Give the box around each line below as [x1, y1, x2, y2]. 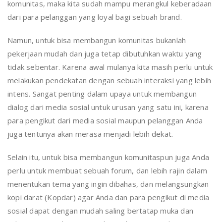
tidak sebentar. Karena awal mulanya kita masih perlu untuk [7, 61, 213, 72]
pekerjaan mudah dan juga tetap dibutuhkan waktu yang [7, 48, 202, 58]
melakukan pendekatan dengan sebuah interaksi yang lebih [7, 75, 212, 85]
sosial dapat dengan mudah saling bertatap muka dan [7, 205, 194, 216]
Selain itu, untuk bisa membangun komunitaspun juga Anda [7, 152, 210, 162]
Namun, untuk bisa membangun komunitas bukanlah [7, 35, 186, 45]
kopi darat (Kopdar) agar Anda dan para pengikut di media [7, 192, 210, 202]
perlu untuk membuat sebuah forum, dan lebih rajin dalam [7, 165, 208, 175]
